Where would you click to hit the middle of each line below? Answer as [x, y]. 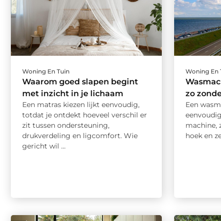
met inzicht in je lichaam [73, 93]
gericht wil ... [44, 146]
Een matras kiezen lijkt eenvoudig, [81, 104]
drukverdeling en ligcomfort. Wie [80, 135]
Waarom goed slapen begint [80, 81]
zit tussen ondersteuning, [66, 125]
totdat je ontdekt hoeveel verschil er [85, 115]
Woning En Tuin [46, 71]
